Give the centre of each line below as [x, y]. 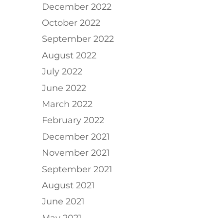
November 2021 [76, 153]
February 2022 [73, 120]
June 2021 [63, 202]
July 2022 [62, 72]
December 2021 [76, 136]
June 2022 [64, 88]
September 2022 [78, 39]
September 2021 [77, 169]
